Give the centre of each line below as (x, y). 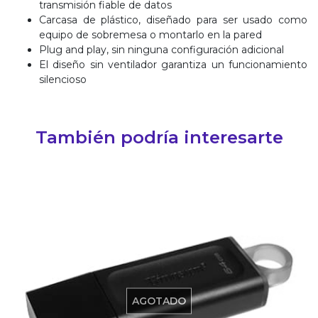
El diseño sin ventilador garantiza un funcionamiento (173, 64)
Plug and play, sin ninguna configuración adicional (161, 49)
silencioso (63, 79)
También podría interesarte (159, 137)
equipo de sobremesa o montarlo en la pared (150, 34)
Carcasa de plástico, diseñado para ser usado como (173, 20)
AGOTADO (159, 300)
